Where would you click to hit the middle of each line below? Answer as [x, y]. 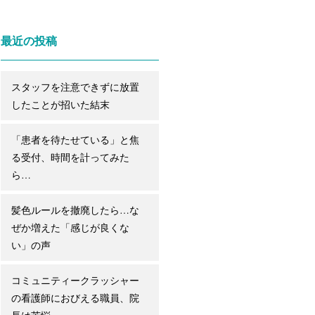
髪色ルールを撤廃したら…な [75, 210]
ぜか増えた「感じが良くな [70, 227]
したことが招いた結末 [60, 104]
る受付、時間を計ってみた [70, 157]
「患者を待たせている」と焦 [75, 140]
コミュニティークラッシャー [75, 280]
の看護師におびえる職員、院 [75, 298]
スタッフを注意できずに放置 [75, 87]
